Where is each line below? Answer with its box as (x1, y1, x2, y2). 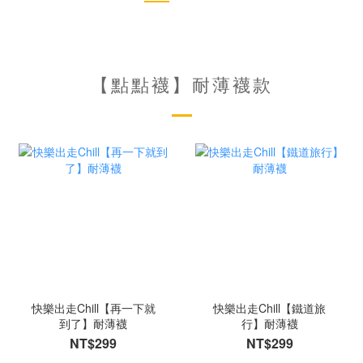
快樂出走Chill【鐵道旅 (213, 299, 327, 316)
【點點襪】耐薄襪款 (90, 70, 273, 96)
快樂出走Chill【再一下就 (31, 299, 156, 316)
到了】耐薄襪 (59, 314, 128, 331)
